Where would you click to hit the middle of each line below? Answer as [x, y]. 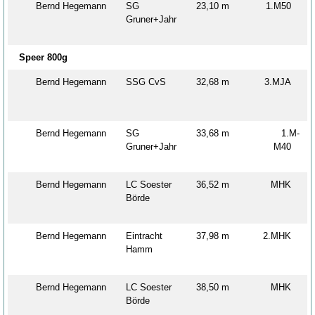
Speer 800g [43, 57]
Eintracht [144, 236]
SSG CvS [150, 82]
